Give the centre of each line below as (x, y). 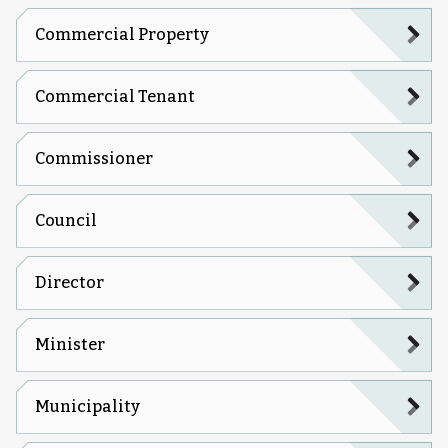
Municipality (87, 406)
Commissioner (93, 158)
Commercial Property (121, 34)
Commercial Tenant (114, 96)
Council (65, 220)
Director (69, 282)
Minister (69, 344)
